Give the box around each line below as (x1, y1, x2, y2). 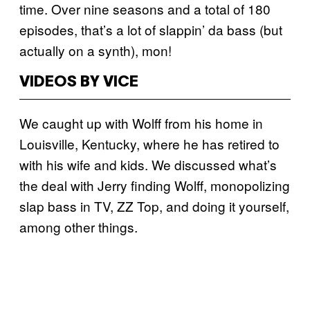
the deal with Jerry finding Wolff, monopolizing (19, 175, 290, 194)
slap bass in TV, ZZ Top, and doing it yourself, (19, 196, 289, 215)
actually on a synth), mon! (19, 40, 172, 60)
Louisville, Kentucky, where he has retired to (19, 134, 280, 153)
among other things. (19, 217, 138, 236)
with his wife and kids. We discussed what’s (19, 154, 277, 174)
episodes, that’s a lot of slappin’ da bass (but (19, 19, 282, 39)
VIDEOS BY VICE (19, 75, 138, 89)
